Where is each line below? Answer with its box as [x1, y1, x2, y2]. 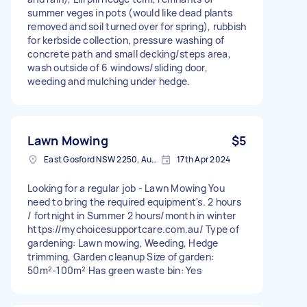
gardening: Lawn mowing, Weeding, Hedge [27, 236, 219, 249]
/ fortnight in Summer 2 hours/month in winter [27, 208, 236, 222]
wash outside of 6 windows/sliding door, [27, 60, 208, 74]
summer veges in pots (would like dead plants [27, 5, 232, 19]
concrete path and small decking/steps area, [27, 47, 231, 60]
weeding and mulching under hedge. [27, 74, 191, 88]
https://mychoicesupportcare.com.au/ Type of [27, 222, 239, 236]
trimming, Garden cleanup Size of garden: [27, 249, 214, 263]
